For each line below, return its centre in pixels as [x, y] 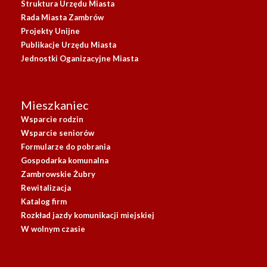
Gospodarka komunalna [65, 160]
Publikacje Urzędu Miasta [69, 44]
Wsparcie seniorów [58, 133]
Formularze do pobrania [66, 146]
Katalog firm [44, 201]
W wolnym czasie [53, 229]
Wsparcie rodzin [52, 119]
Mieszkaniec [55, 105]
